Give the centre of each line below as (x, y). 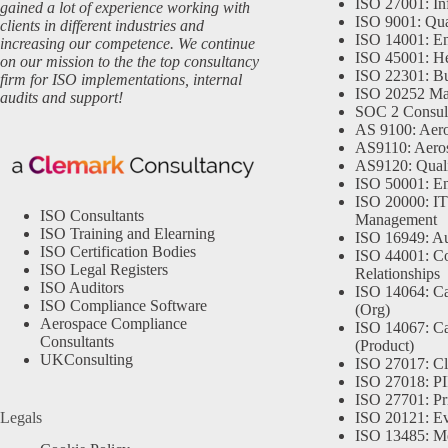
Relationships (397, 274)
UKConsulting (86, 359)
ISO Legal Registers (104, 269)
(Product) (384, 346)
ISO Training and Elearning (127, 233)
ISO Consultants (92, 215)
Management (395, 220)
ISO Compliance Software (123, 305)
